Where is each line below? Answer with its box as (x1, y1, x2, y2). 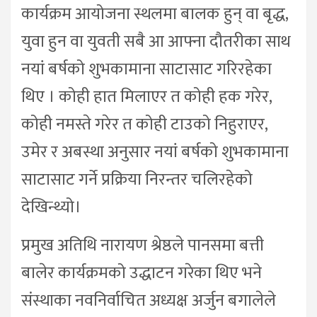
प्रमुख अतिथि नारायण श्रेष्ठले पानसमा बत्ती (21, 231, 264, 260)
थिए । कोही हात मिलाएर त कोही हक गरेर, (21, 82, 272, 111)
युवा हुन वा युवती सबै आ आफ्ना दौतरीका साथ (21, 27, 291, 56)
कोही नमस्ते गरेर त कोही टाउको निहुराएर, (21, 110, 267, 139)
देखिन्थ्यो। (21, 192, 81, 221)
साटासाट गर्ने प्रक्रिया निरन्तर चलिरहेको (21, 165, 253, 194)
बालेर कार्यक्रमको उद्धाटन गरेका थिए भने (21, 258, 262, 287)
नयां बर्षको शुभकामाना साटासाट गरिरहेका (21, 54, 272, 83)
